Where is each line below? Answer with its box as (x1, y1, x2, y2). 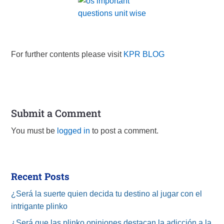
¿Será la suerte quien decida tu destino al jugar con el (11, 189, 202, 198)
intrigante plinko (11, 202, 68, 210)
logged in (57, 126, 90, 135)
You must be (11, 126, 57, 135)
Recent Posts (11, 170, 70, 182)
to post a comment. (90, 126, 159, 135)
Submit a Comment (11, 106, 101, 119)
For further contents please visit (11, 50, 124, 58)
